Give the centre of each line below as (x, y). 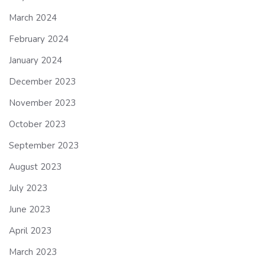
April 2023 (30, 231)
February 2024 (39, 39)
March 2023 (33, 252)
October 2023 (37, 125)
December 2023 (42, 82)
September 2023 (44, 146)
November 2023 (42, 103)
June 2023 (30, 210)
